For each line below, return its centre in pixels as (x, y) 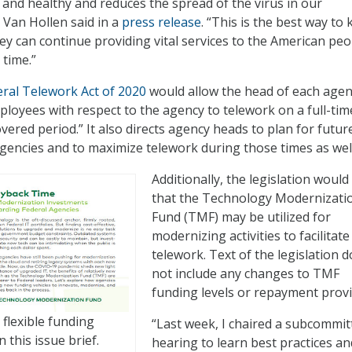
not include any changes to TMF (246, 274)
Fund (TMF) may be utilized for (241, 217)
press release (161, 22)
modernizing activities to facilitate (251, 236)
